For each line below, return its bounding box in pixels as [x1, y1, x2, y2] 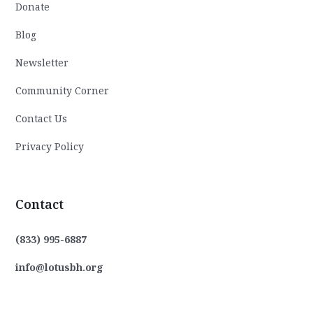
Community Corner [15, 83, 110, 97]
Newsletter [15, 55, 69, 69]
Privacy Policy [15, 139, 85, 153]
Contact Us [15, 111, 68, 125]
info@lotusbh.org [15, 260, 104, 274]
